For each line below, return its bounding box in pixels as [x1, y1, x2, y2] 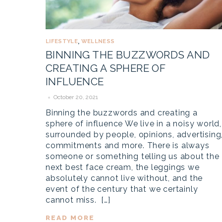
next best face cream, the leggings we [46, 162, 200, 172]
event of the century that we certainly [46, 184, 198, 194]
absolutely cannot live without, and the [46, 173, 203, 183]
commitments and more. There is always [46, 140, 210, 150]
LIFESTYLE [46, 37, 78, 45]
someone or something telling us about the [46, 151, 220, 161]
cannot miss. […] [46, 195, 111, 205]
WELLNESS [81, 37, 115, 45]
